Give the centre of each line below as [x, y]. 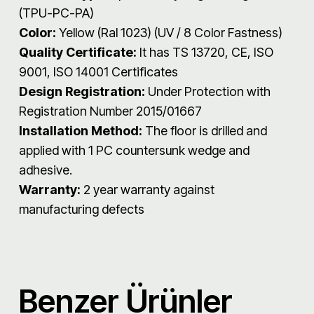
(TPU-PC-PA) [56, 13]
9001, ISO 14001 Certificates [98, 71]
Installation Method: [82, 130]
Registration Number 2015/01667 [110, 111]
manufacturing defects [82, 209]
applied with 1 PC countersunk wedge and [134, 150]
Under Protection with [208, 91]
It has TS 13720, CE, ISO [206, 52]
